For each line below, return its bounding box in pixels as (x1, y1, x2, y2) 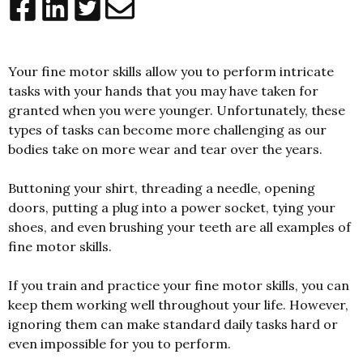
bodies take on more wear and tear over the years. (8, 140, 322, 157)
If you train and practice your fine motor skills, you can (8, 276, 349, 293)
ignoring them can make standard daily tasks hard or (8, 315, 338, 332)
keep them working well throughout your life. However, (8, 296, 348, 313)
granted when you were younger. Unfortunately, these (8, 101, 345, 118)
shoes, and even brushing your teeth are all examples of (8, 218, 351, 235)
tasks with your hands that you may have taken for (8, 82, 318, 99)
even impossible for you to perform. (8, 335, 231, 352)
